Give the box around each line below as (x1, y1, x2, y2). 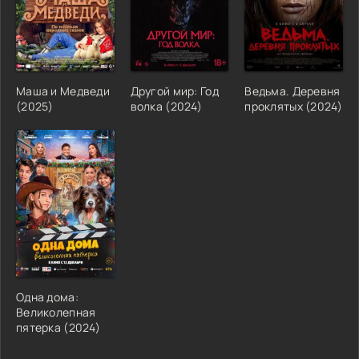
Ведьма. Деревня (244, 83, 341, 99)
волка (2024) (130, 98, 203, 114)
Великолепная (16, 304, 96, 320)
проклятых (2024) (244, 98, 342, 114)
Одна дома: (16, 288, 79, 305)
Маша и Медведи (16, 83, 110, 99)
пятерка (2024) (16, 319, 100, 335)
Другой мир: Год (130, 83, 219, 99)
